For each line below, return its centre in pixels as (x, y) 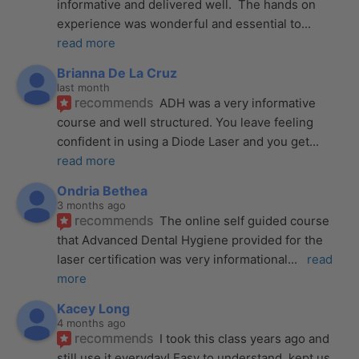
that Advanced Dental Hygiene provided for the (190, 240)
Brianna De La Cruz (117, 73)
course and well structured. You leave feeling (186, 123)
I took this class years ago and (245, 339)
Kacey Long (94, 309)
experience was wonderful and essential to (179, 24)
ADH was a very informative (238, 103)
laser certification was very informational (173, 260)
